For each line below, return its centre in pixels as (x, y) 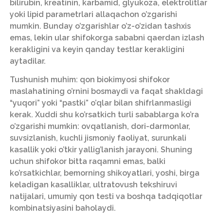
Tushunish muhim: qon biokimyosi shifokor (90, 80)
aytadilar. (28, 61)
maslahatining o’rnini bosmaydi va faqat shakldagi (106, 91)
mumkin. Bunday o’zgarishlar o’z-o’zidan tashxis (100, 26)
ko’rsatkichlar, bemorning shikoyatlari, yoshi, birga (105, 173)
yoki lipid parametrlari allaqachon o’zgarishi (93, 14)
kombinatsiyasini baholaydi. (63, 208)
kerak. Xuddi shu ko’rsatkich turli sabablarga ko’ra (104, 115)
